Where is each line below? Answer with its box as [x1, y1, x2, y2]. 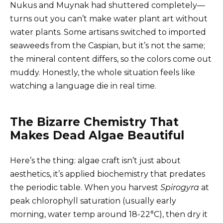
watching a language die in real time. [10, 81, 156, 91]
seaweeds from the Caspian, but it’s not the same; [10, 40, 205, 50]
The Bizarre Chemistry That [10, 114, 179, 129]
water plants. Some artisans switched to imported [10, 27, 206, 37]
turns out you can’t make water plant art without [10, 13, 208, 23]
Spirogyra [160, 182, 199, 192]
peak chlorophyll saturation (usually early [10, 196, 176, 206]
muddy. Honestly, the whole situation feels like [10, 67, 195, 77]
